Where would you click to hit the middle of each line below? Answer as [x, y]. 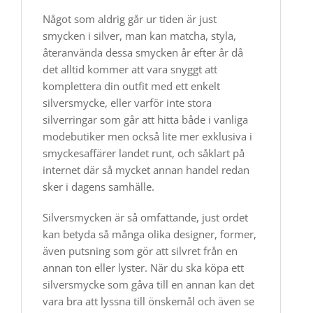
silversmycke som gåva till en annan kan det [148, 285]
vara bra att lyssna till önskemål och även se [148, 301]
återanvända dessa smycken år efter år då [143, 53]
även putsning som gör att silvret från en [140, 251]
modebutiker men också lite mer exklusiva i [147, 137]
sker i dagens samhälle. [99, 187]
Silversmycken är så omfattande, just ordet [145, 218]
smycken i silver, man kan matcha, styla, [139, 36]
